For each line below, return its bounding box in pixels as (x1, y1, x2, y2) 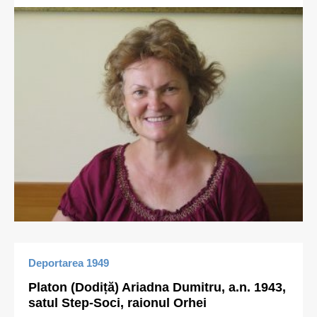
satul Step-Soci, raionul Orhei (28, 296, 207, 310)
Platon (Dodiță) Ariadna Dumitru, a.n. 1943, (28, 280, 286, 294)
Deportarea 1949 (28, 257, 109, 269)
